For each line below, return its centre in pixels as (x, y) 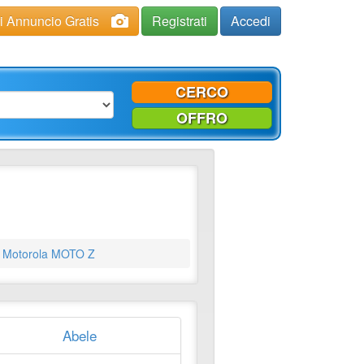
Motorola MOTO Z (48, 254)
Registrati (180, 21)
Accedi (251, 21)
